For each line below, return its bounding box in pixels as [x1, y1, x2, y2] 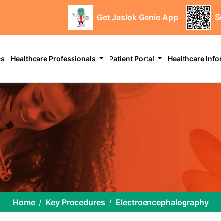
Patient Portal [109, 54, 156, 63]
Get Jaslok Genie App [96, 12, 178, 22]
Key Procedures [45, 197, 105, 207]
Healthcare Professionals [11, 54, 98, 63]
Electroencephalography [115, 197, 209, 207]
